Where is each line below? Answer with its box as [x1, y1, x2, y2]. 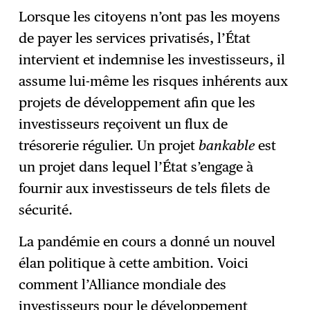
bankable [199, 136, 255, 154]
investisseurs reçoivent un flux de [19, 115, 228, 132]
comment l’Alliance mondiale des [19, 276, 227, 293]
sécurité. [19, 201, 73, 218]
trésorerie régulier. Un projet [19, 136, 199, 154]
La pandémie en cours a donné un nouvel [19, 233, 276, 250]
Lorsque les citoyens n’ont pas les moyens [19, 8, 281, 25]
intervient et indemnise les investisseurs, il [19, 51, 286, 68]
